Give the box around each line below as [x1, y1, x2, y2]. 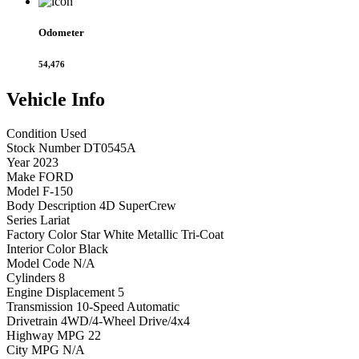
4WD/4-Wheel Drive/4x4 [61, 313, 190, 328]
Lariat [40, 212, 70, 227]
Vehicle [6, 88, 71, 110]
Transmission [6, 299, 73, 313]
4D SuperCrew [99, 198, 176, 212]
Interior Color [6, 241, 75, 256]
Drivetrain [6, 313, 58, 328]
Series [6, 212, 37, 227]
